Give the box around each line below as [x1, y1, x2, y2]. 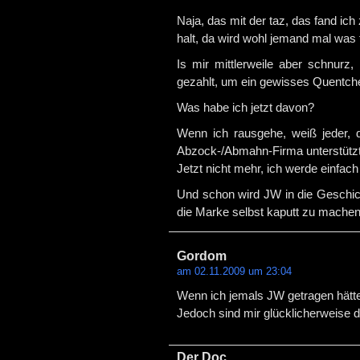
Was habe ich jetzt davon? [177, 101, 314, 114]
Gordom [177, 248, 227, 263]
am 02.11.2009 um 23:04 [177, 265, 292, 277]
